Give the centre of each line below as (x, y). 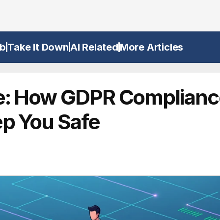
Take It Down (38, 47)
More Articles (151, 47)
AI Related (94, 47)
